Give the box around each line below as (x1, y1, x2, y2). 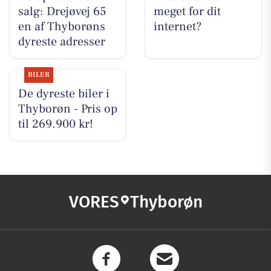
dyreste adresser (18, 34, 105, 50)
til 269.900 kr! (18, 116, 93, 132)
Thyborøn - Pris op (18, 101, 117, 117)
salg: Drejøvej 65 (18, 4, 106, 20)
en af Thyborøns (18, 19, 105, 35)
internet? (153, 19, 201, 35)
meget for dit (153, 4, 221, 20)
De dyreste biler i (18, 86, 109, 102)
